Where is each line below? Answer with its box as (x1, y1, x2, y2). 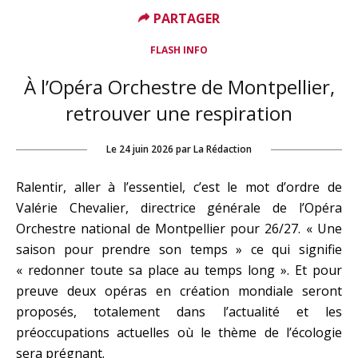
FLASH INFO (150, 43, 208, 57)
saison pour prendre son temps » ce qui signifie (16, 241, 342, 258)
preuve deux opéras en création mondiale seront (16, 282, 342, 300)
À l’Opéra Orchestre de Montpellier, (23, 74, 335, 100)
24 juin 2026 (119, 142, 173, 156)
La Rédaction (193, 142, 252, 156)
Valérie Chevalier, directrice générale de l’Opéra (16, 199, 342, 217)
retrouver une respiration (66, 100, 292, 126)
